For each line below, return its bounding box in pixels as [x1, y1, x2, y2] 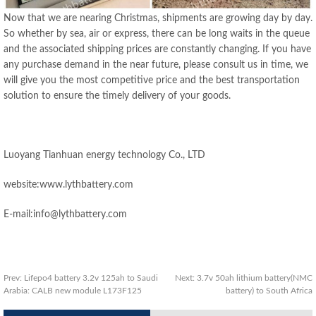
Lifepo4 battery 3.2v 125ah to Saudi [24, 273, 158, 282]
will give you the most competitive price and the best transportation [4, 75, 300, 85]
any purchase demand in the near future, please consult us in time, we [4, 59, 308, 70]
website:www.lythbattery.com [4, 179, 133, 190]
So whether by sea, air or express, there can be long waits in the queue [4, 28, 310, 39]
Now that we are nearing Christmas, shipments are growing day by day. [4, 13, 312, 23]
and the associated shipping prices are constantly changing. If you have [4, 44, 311, 54]
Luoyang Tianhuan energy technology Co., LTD [4, 150, 205, 160]
